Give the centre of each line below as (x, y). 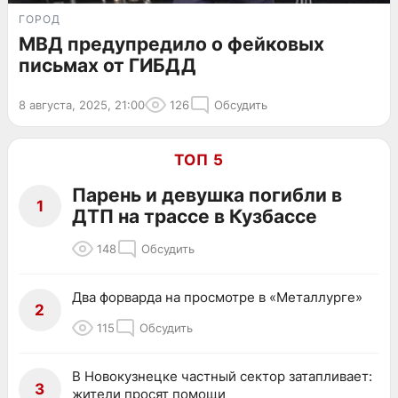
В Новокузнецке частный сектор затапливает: (222, 376)
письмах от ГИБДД (107, 65)
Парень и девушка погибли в (207, 195)
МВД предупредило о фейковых (171, 44)
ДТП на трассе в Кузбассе (195, 216)
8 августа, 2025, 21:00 (82, 104)
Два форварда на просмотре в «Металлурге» (217, 297)
